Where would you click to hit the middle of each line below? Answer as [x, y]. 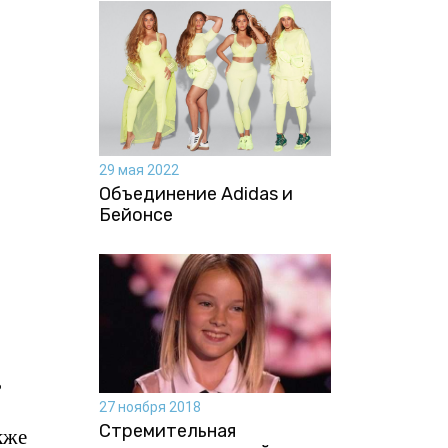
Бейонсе [135, 214]
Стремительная [167, 431]
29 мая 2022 [138, 169]
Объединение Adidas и [195, 193]
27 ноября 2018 [149, 407]
